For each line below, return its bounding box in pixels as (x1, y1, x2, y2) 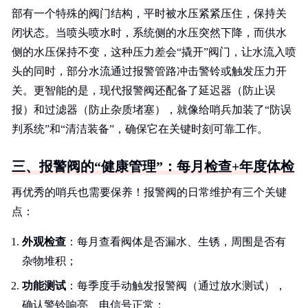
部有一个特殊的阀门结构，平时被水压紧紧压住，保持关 (12, 8, 287, 19)
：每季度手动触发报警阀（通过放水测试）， (66, 280, 286, 291)
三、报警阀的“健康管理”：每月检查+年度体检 (12, 159, 294, 174)
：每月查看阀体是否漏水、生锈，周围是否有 (66, 236, 286, 247)
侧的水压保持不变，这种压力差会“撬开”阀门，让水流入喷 (12, 46, 296, 58)
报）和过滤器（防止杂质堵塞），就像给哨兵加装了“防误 (12, 104, 291, 115)
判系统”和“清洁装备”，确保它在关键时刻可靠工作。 (12, 123, 268, 135)
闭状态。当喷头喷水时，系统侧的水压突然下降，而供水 (12, 27, 287, 38)
